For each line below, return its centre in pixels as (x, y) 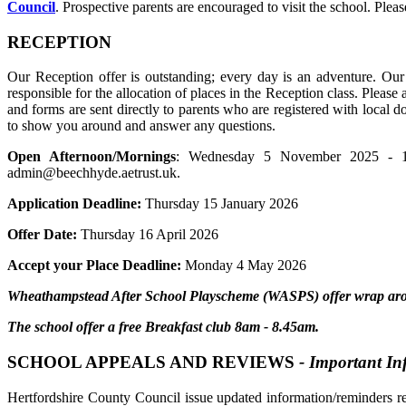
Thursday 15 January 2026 (223, 204)
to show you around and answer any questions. (141, 126)
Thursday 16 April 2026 (148, 235)
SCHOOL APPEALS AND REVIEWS (153, 362)
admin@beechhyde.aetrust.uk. (94, 173)
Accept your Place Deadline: (94, 266)
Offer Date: (42, 235)
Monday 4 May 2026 (244, 266)
